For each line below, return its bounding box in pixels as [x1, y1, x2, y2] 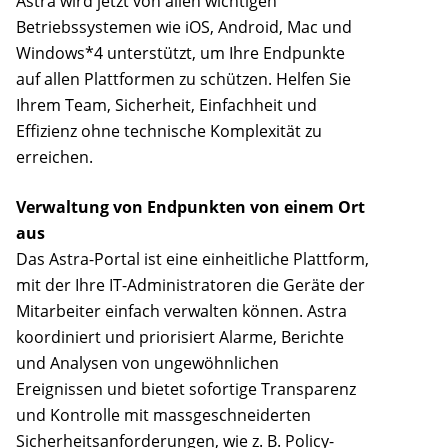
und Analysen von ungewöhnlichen [16, 352, 279, 375]
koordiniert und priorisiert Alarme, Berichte [16, 326, 344, 349]
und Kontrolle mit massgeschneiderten [16, 404, 311, 427]
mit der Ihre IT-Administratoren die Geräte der [16, 274, 365, 297]
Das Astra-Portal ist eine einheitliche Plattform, [16, 248, 369, 271]
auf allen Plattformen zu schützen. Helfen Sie [16, 68, 351, 91]
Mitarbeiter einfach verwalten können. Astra [16, 300, 347, 323]
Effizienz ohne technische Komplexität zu [16, 120, 322, 143]
